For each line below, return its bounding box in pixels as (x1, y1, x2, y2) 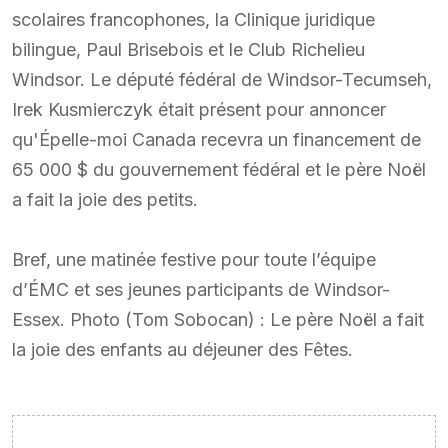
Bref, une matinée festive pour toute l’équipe (12, 248, 376, 270)
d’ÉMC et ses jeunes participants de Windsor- (12, 278, 390, 300)
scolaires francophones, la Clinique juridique (12, 8, 375, 30)
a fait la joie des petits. (12, 188, 198, 210)
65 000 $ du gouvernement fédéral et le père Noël (12, 158, 426, 180)
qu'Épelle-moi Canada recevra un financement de (12, 128, 421, 150)
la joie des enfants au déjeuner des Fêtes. (12, 338, 353, 360)
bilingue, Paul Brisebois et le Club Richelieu (12, 38, 365, 60)
